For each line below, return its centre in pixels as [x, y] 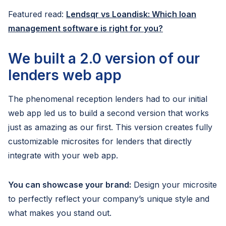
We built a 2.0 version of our [104, 58]
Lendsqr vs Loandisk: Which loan [131, 14]
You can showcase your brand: [70, 184]
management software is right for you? [86, 28]
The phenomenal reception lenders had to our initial [108, 99]
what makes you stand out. [60, 213]
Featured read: [37, 14]
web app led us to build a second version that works [108, 113]
